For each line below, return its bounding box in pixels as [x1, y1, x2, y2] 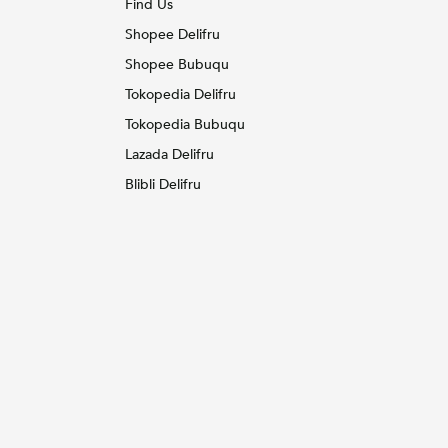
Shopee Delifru [124, 25, 220, 45]
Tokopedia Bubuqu [124, 115, 245, 135]
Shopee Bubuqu [124, 55, 229, 75]
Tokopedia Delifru [124, 85, 236, 105]
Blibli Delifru [124, 175, 201, 195]
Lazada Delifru [124, 145, 214, 165]
